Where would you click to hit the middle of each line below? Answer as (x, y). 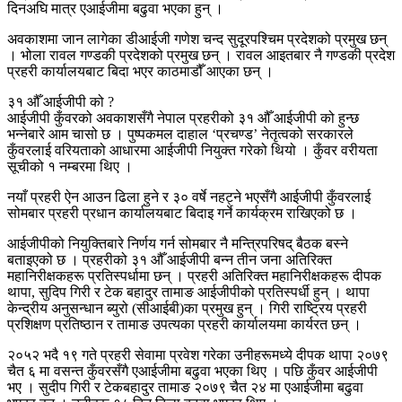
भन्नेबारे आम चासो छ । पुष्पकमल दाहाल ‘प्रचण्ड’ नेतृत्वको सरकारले (180, 135)
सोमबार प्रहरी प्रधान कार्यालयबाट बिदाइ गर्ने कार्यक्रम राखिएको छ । (182, 214)
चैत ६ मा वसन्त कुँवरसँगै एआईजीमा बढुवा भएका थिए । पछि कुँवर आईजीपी (192, 371)
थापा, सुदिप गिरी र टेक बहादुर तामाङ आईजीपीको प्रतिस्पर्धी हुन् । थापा (188, 293)
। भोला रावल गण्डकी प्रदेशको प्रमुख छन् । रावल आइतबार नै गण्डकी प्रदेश (201, 56)
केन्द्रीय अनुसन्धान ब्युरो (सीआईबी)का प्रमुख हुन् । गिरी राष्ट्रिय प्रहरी (187, 309)
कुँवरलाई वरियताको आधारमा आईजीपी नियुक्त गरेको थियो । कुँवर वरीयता (192, 151)
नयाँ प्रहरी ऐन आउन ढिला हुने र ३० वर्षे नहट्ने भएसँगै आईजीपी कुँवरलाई (189, 197)
